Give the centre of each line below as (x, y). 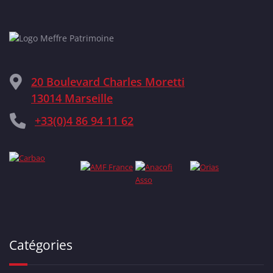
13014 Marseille (72, 98)
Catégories (41, 245)
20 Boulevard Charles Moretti (108, 82)
